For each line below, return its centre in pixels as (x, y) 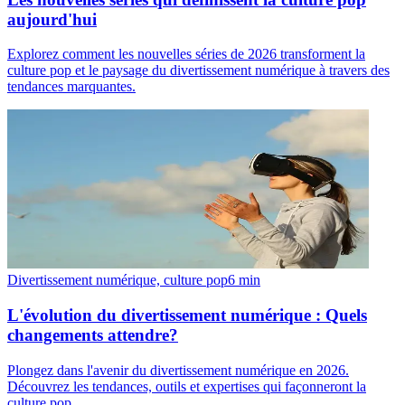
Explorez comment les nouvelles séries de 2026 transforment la (186, 54)
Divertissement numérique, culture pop (118, 280)
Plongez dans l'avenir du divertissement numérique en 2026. (178, 370)
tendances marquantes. (71, 87)
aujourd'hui (52, 19)
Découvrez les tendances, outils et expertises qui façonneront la (187, 386)
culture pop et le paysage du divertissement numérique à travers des (198, 71)
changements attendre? (93, 335)
